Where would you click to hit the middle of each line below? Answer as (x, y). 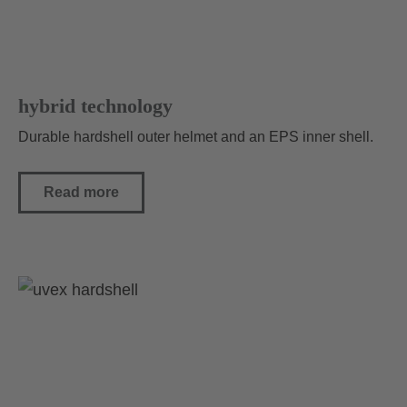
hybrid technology (95, 105)
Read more (81, 192)
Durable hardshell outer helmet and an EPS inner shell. (196, 136)
